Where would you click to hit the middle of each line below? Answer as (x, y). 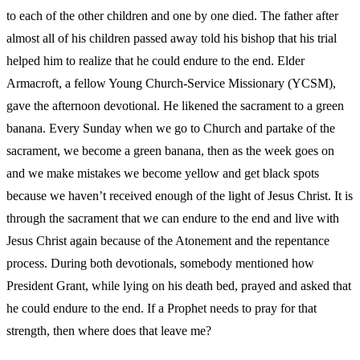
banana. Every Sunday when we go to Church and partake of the (171, 129)
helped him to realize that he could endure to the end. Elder (155, 61)
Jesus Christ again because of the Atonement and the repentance (168, 241)
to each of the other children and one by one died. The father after (172, 16)
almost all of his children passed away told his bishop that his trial (172, 39)
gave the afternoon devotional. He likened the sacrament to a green (175, 106)
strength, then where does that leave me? (109, 331)
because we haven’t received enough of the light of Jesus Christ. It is (180, 196)
